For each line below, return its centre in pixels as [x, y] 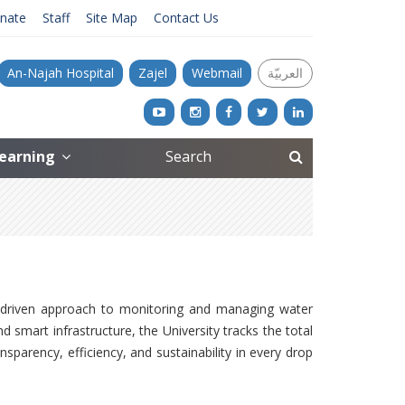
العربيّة [285, 73]
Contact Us [186, 18]
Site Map [112, 18]
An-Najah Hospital [61, 73]
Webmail [217, 73]
